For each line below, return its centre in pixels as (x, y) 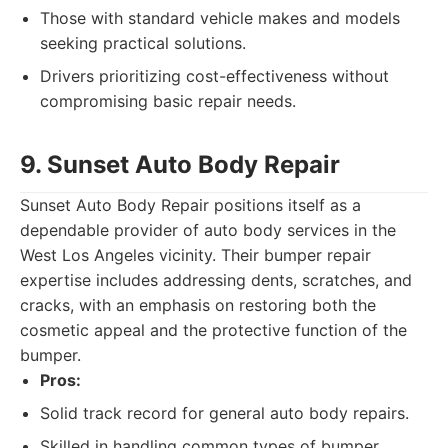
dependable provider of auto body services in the (208, 230)
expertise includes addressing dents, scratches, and (216, 280)
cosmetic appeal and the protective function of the (213, 330)
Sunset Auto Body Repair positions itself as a (190, 205)
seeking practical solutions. (143, 43)
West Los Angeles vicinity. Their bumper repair (195, 255)
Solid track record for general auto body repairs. (224, 413)
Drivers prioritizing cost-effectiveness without (214, 76)
